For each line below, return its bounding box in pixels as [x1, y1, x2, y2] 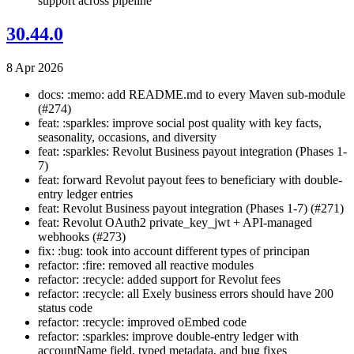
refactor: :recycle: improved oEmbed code [38, 315, 247, 330]
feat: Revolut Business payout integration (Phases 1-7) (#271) [38, 201, 344, 216]
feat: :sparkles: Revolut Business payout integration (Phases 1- [38, 145, 347, 159]
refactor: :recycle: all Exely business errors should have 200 [38, 287, 333, 301]
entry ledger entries [38, 187, 133, 201]
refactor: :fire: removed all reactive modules [38, 258, 254, 273]
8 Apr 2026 [6, 61, 63, 75]
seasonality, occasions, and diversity [38, 130, 217, 145]
